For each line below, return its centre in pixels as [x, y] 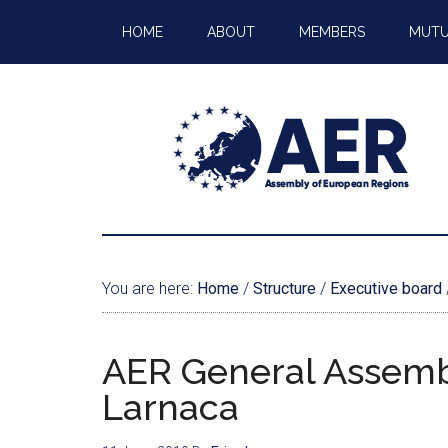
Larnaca [170, 407]
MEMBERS [332, 32]
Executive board [386, 288]
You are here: [149, 288]
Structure [284, 288]
